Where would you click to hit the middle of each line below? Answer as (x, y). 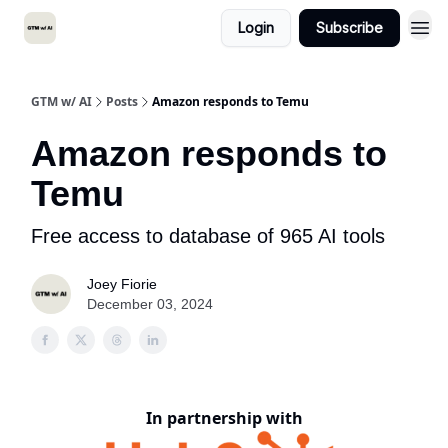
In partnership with (224, 418)
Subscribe (349, 27)
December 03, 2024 (150, 304)
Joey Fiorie (122, 284)
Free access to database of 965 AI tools (208, 236)
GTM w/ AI (61, 101)
